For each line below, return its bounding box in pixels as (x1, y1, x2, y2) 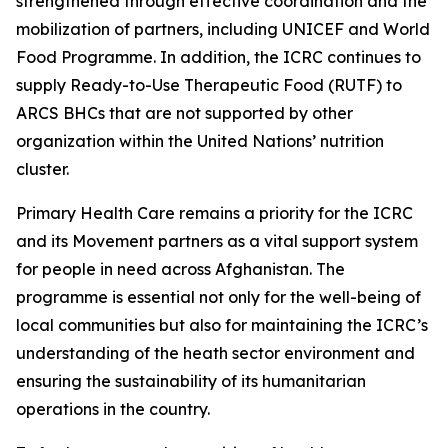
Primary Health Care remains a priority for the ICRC (16, 203, 413, 223)
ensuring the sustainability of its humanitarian (16, 371, 366, 391)
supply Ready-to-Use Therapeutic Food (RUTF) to (16, 75, 402, 95)
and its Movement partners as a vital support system (16, 231, 418, 251)
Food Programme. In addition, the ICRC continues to (16, 47, 421, 67)
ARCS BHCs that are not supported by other (16, 103, 353, 123)
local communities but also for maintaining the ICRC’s (16, 315, 428, 335)
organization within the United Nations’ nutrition (16, 131, 384, 151)
